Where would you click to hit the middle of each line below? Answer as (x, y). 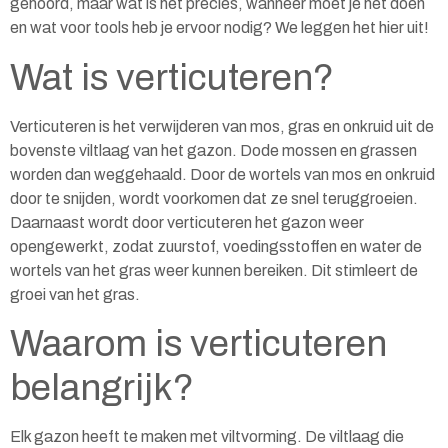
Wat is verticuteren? (172, 76)
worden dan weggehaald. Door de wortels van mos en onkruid (222, 174)
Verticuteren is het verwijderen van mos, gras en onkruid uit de (222, 126)
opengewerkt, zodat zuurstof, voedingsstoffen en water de (216, 246)
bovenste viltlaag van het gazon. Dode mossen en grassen (213, 150)
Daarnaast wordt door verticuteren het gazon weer (187, 222)
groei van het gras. (75, 294)
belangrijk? (102, 387)
